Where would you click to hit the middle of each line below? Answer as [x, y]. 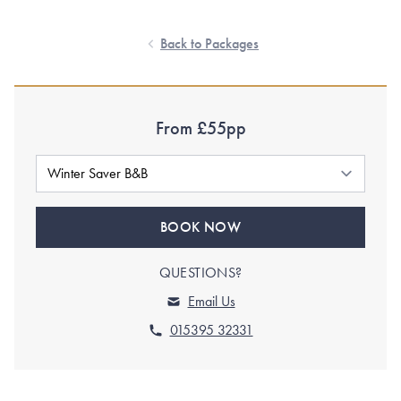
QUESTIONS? [200, 272]
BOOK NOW [200, 226]
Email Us [211, 301]
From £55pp [200, 128]
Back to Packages [209, 43]
